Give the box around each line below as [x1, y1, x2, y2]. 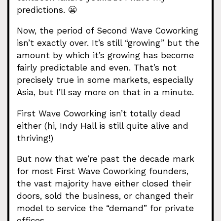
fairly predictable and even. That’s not [17, 63, 177, 73]
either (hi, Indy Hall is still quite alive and [17, 120, 188, 131]
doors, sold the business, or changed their [17, 190, 193, 201]
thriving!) [17, 133, 53, 143]
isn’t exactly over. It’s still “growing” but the [17, 38, 199, 48]
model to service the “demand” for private [17, 203, 194, 213]
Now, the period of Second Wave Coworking [17, 26, 198, 36]
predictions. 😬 [17, 5, 76, 15]
